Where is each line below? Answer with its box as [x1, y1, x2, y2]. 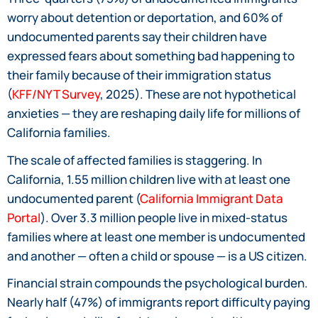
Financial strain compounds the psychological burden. [7, 275, 308, 292]
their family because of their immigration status [7, 66, 271, 83]
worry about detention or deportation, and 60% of [7, 9, 283, 26]
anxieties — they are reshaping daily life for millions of [7, 104, 300, 121]
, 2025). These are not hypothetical [100, 85, 296, 102]
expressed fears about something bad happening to [7, 47, 295, 64]
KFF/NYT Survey [12, 85, 100, 102]
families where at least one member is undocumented [7, 228, 305, 245]
